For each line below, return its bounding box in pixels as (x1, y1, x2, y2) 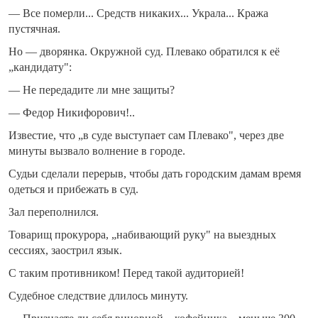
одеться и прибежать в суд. (9, 183, 138, 196)
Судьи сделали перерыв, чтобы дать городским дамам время (9, 168, 301, 180)
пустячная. (9, 23, 60, 35)
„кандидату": (9, 61, 72, 74)
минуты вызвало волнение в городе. (9, 145, 185, 158)
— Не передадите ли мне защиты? (9, 84, 175, 97)
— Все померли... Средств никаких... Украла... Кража (9, 7, 268, 20)
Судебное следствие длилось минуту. (9, 290, 188, 302)
